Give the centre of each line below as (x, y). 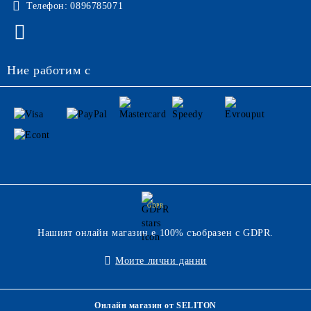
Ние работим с (49, 70)
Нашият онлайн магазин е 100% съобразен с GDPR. (155, 233)
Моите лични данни (161, 261)
